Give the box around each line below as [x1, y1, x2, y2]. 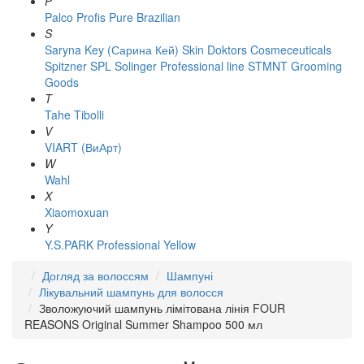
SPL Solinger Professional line [90, 58, 245, 74]
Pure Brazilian [109, 9, 180, 25]
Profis [76, 9, 106, 25]
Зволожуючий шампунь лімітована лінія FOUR [39, 300, 285, 316]
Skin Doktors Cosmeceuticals [182, 41, 331, 58]
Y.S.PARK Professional [45, 236, 160, 253]
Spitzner [45, 58, 87, 74]
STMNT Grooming [248, 58, 342, 74]
